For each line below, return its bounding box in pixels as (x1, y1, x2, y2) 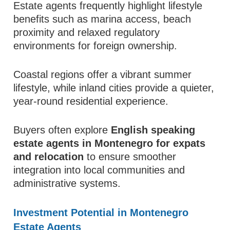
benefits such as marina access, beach (13, 13, 191, 25)
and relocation (13, 151, 84, 162)
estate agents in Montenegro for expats (13, 138, 206, 149)
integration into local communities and (13, 164, 185, 176)
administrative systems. (13, 178, 121, 189)
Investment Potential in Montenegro (13, 207, 189, 218)
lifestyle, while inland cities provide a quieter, (13, 82, 215, 93)
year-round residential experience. (13, 95, 169, 107)
